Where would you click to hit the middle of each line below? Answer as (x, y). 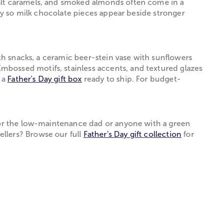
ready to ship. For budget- (131, 79)
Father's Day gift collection (132, 134)
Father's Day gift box (45, 79)
